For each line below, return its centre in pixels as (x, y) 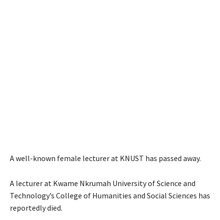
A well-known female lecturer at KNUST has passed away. (105, 158)
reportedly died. (36, 208)
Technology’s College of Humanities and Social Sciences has (110, 195)
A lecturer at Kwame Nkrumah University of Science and (103, 183)
